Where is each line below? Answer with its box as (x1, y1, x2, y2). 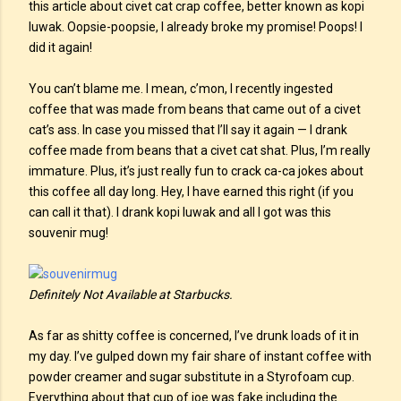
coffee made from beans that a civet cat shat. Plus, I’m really (29, 143, 371, 158)
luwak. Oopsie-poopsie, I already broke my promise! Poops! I (29, 20, 363, 34)
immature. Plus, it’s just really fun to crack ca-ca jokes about (29, 164, 363, 178)
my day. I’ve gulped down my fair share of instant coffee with (29, 349, 371, 363)
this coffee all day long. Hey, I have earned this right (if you (29, 184, 354, 199)
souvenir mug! (29, 226, 108, 240)
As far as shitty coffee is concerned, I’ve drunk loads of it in (29, 328, 359, 343)
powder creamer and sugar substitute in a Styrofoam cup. (29, 370, 354, 384)
